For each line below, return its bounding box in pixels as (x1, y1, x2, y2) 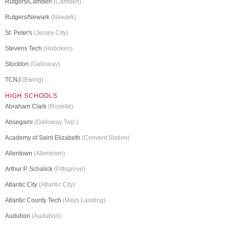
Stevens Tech (5, 45, 43, 52)
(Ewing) (22, 76, 43, 84)
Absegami (5, 119, 34, 126)
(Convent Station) (82, 134, 130, 142)
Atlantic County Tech (5, 197, 63, 204)
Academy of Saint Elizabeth (5, 134, 82, 142)
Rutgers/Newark (5, 14, 51, 21)
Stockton (5, 61, 30, 68)
